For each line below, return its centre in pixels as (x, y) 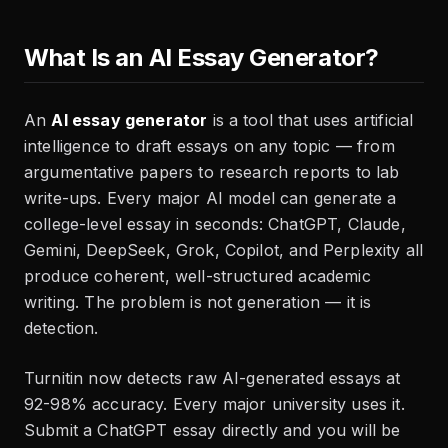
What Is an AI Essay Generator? (201, 58)
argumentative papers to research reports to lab (212, 172)
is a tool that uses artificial (310, 120)
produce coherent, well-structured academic (197, 276)
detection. (61, 328)
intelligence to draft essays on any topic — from (209, 146)
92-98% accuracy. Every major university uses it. (214, 404)
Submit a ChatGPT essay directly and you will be (212, 430)
